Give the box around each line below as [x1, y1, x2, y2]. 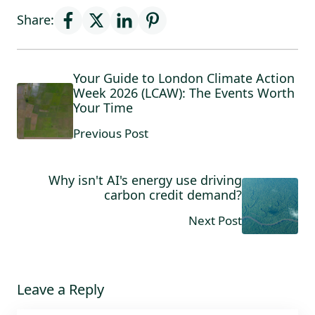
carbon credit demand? [104, 186, 242, 203]
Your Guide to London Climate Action [73, 69, 295, 86]
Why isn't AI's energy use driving [49, 171, 242, 188]
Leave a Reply [17, 279, 104, 299]
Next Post [188, 212, 242, 229]
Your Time [73, 98, 133, 116]
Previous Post [73, 124, 148, 141]
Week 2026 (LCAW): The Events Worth [73, 84, 295, 101]
